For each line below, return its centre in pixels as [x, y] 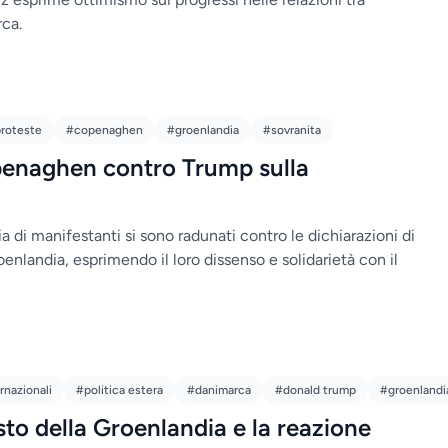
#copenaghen [104, 130]
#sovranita [292, 130]
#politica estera [119, 390]
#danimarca [219, 390]
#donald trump [315, 390]
